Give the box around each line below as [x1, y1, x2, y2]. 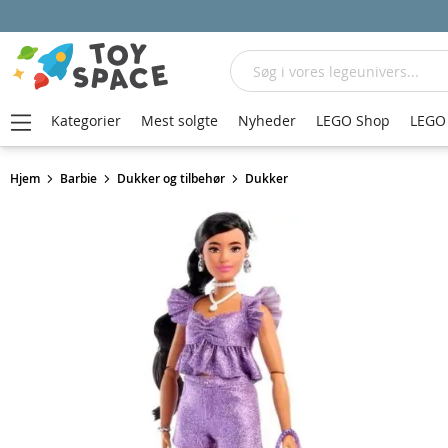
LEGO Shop [316, 111, 390, 130]
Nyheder [238, 111, 296, 130]
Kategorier [51, 111, 121, 130]
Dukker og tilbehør [117, 170, 225, 187]
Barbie [60, 170, 97, 187]
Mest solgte [141, 111, 218, 130]
